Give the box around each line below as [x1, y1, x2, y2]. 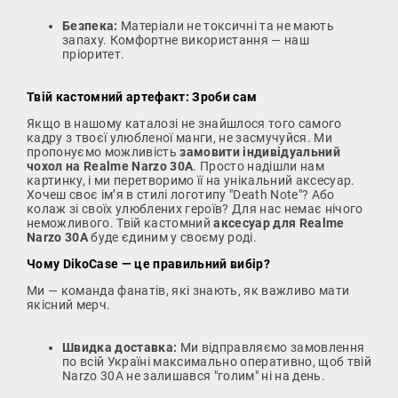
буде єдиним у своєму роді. [88, 229, 257, 244]
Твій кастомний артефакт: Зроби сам [27, 89, 258, 104]
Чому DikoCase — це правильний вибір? [27, 256, 270, 271]
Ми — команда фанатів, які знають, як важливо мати [27, 283, 350, 298]
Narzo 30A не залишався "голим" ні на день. [62, 368, 325, 383]
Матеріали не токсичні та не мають [117, 18, 335, 33]
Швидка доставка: [62, 339, 178, 354]
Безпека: [62, 18, 118, 33]
